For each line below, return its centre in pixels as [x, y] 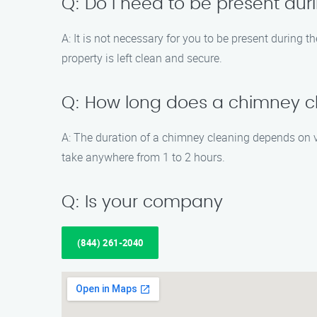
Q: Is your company [142, 202]
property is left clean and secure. [142, 58]
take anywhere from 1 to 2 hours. [143, 157]
